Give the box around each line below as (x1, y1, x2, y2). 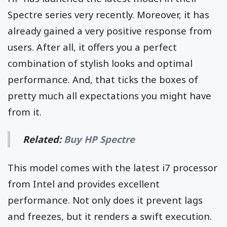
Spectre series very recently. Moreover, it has (8, 8, 209, 21)
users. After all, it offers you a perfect (8, 41, 177, 54)
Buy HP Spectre (64, 133, 135, 146)
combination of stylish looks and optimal (8, 57, 193, 70)
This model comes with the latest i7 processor (8, 161, 217, 174)
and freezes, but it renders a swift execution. (8, 210, 212, 223)
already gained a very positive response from (8, 24, 212, 37)
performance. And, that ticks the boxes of (8, 73, 198, 86)
